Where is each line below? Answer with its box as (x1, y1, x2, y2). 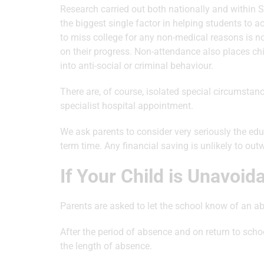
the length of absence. (60, 240, 152, 252)
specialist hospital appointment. (60, 100, 193, 111)
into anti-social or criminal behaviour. (60, 60, 213, 71)
